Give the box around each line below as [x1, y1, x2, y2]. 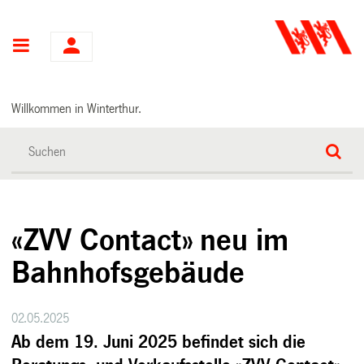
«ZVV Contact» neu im [11, 223, 289, 257]
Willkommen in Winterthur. [11, 101, 142, 115]
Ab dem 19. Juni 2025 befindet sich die [11, 332, 306, 352]
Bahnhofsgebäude [11, 256, 245, 289]
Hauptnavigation [30, 37, 155, 56]
